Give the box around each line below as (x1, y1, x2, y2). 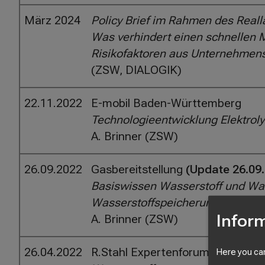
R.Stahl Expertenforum (91, 245, 210, 259)
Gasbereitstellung (91, 163, 186, 176)
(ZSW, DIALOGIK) (91, 63, 182, 77)
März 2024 (24, 14, 81, 27)
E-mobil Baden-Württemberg (91, 96, 242, 110)
